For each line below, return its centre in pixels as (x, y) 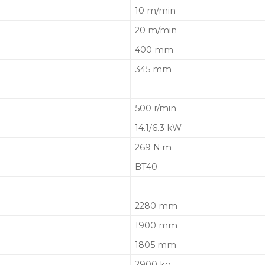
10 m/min (156, 10)
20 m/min (156, 30)
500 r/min (156, 108)
